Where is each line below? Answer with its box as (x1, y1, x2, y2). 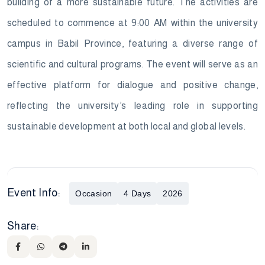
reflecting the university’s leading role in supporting (7, 101, 258, 111)
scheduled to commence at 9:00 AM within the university (7, 18, 258, 28)
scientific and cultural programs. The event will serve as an (7, 59, 258, 70)
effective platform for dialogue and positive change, (7, 80, 258, 91)
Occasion (75, 189, 112, 199)
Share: (7, 220, 39, 232)
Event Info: (7, 187, 60, 199)
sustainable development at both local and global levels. (7, 121, 246, 132)
